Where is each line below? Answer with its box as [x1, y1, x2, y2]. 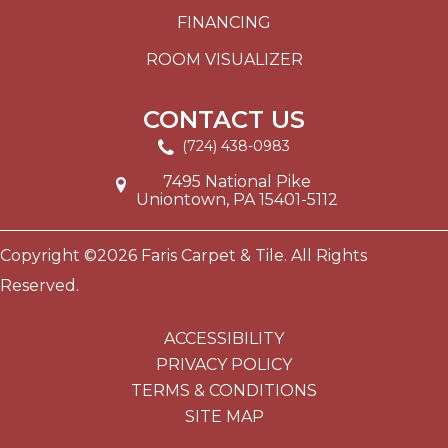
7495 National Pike [162, 171, 311, 191]
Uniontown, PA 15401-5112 [135, 189, 338, 209]
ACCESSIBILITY [164, 328, 284, 348]
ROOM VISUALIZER [145, 50, 303, 70]
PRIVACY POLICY [156, 354, 292, 374]
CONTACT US [143, 105, 305, 135]
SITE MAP [184, 406, 264, 426]
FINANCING [177, 13, 271, 33]
